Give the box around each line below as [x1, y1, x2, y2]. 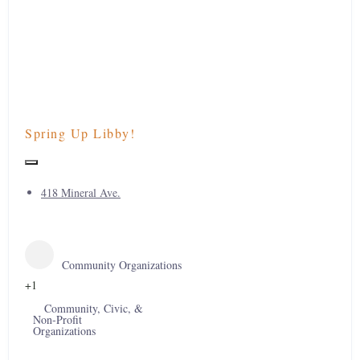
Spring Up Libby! [25, 125, 135, 141]
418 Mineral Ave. [41, 185, 121, 200]
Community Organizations [62, 257, 182, 272]
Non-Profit [33, 312, 82, 327]
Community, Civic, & [41, 301, 143, 316]
